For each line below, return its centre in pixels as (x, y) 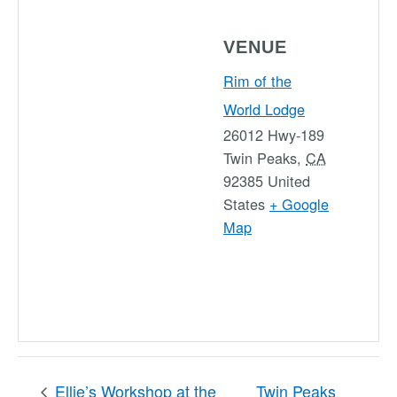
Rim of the (257, 80)
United (289, 180)
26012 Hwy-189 (274, 134)
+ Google (299, 203)
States (244, 203)
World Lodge (264, 109)
